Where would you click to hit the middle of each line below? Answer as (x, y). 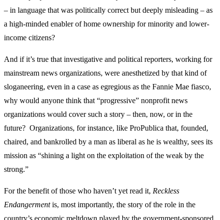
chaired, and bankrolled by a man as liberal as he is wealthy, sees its (108, 141)
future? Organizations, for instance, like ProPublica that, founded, (106, 128)
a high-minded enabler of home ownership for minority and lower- (107, 24)
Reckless (166, 191)
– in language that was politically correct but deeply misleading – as (108, 10)
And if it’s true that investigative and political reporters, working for (108, 59)
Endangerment (27, 204)
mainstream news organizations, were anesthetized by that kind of (105, 73)
